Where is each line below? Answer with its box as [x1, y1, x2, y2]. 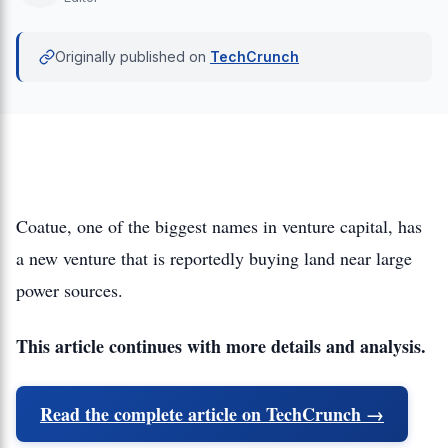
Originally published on [55, 48, 206, 65]
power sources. [16, 278, 123, 302]
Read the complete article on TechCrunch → [40, 401, 384, 427]
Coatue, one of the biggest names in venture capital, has [16, 214, 422, 238]
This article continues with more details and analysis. [16, 333, 426, 359]
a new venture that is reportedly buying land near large [16, 246, 412, 270]
